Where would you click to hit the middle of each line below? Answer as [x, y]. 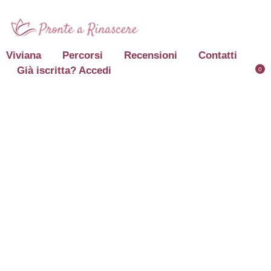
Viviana [24, 55]
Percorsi [83, 55]
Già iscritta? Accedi [64, 70]
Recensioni [151, 55]
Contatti [218, 55]
